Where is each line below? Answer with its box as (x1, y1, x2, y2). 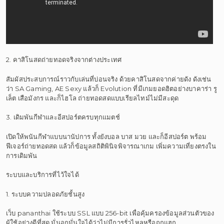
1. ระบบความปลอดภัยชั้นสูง (6, 189, 85, 198)
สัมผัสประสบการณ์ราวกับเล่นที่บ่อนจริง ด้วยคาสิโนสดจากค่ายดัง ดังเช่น (6, 74, 211, 83)
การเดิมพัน (6, 151, 37, 159)
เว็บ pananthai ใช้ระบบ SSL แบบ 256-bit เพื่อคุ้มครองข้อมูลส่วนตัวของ (6, 209, 214, 217)
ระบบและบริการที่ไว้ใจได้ (6, 170, 79, 178)
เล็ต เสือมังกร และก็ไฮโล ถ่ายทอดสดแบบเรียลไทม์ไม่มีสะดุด (6, 93, 179, 102)
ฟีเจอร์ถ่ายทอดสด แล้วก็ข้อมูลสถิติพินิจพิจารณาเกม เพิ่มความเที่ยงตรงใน (6, 141, 216, 150)
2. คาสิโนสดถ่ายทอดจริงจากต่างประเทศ (6, 55, 122, 63)
